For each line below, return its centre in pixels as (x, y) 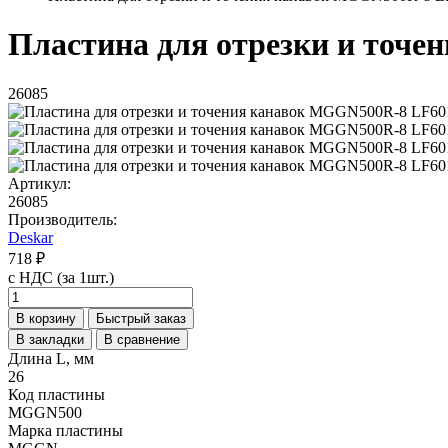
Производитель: (62, 219)
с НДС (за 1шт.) (61, 277)
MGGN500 (45, 412)
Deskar (30, 237)
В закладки (50, 339)
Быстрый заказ (141, 318)
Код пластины (56, 394)
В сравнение (142, 339)
